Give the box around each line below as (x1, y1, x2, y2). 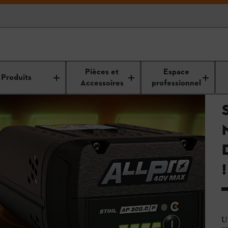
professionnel (151, 77, 201, 89)
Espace (163, 66, 189, 78)
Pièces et (85, 66, 119, 78)
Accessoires (80, 77, 124, 89)
